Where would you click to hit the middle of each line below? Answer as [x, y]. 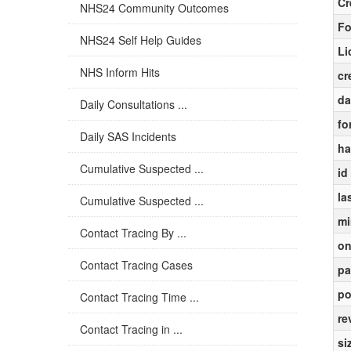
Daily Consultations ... [134, 104]
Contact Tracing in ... [131, 329]
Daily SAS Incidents [128, 136]
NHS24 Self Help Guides [141, 40]
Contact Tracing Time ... [139, 297]
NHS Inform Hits [120, 72]
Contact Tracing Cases [136, 265]
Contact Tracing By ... [133, 233]
